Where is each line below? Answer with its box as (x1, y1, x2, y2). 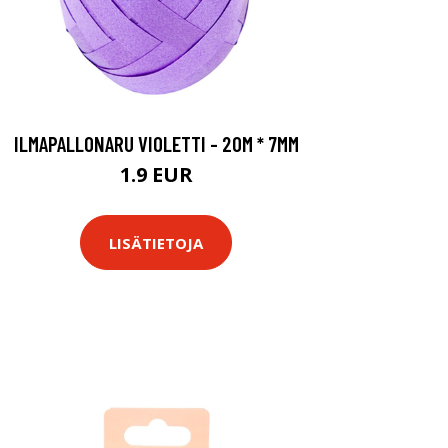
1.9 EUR (119, 161, 193, 188)
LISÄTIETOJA (109, 232, 203, 253)
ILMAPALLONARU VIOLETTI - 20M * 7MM (13, 131, 299, 156)
